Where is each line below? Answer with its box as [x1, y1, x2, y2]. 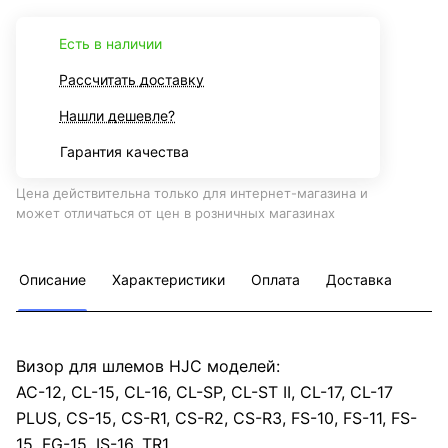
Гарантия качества [60, 143, 189, 161]
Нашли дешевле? [59, 107, 175, 125]
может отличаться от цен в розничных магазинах [16, 205, 335, 222]
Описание [19, 271, 86, 289]
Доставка [326, 271, 392, 289]
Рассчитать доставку [59, 71, 204, 89]
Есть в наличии [59, 35, 162, 53]
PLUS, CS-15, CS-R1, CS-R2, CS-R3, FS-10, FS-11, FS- [16, 408, 417, 429]
